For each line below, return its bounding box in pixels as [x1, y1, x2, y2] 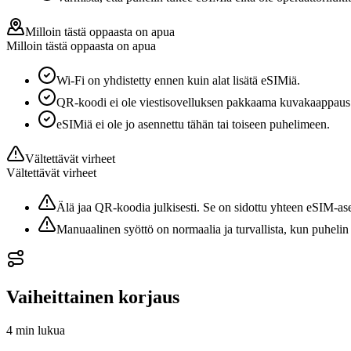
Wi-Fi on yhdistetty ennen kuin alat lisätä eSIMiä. [56, 73, 300, 87]
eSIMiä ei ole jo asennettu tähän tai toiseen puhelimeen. [56, 117, 330, 131]
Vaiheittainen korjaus [6, 286, 179, 307]
